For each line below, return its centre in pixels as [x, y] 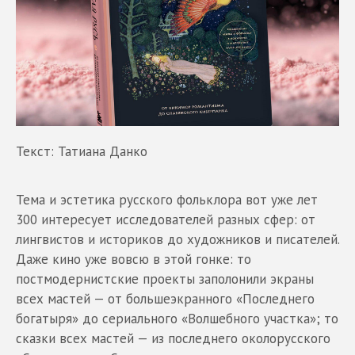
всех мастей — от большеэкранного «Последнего [165, 299]
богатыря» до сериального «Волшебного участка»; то [177, 319]
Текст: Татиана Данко [82, 152]
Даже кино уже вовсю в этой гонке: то [134, 260]
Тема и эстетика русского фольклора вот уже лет [167, 200]
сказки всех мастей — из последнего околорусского [173, 339]
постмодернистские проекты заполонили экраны [165, 279]
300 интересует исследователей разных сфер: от [166, 220]
